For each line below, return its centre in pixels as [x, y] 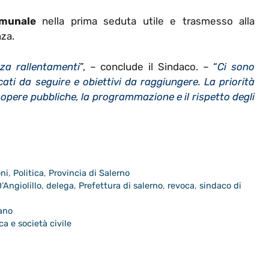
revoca [181, 185]
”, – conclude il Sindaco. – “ [149, 66]
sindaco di [221, 185]
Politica [29, 173]
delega [60, 185]
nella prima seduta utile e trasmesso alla [145, 21]
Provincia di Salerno [89, 173]
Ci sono [236, 66]
